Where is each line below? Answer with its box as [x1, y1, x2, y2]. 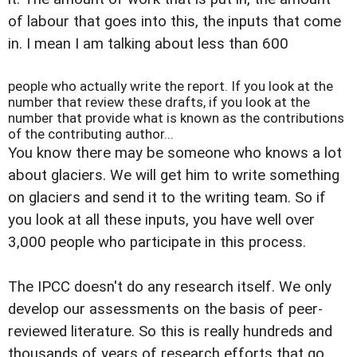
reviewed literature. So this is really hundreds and [8, 322, 332, 340]
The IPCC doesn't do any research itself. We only [8, 277, 331, 296]
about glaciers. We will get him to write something [8, 166, 339, 184]
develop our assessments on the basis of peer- [8, 300, 323, 318]
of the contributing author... [8, 125, 174, 142]
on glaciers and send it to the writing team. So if [8, 188, 326, 206]
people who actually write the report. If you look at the [8, 77, 333, 94]
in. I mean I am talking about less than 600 [8, 35, 288, 53]
